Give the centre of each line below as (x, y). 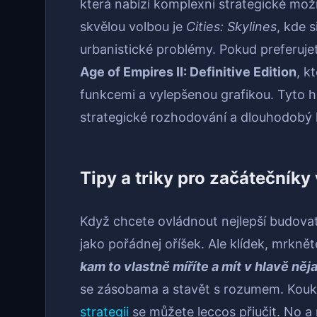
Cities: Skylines (231, 27)
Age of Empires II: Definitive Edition (188, 72)
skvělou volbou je (133, 27)
